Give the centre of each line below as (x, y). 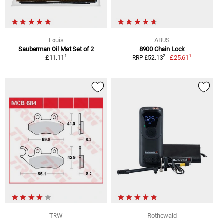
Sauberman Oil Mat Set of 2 (56, 49)
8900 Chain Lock (162, 49)
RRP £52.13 (147, 58)
